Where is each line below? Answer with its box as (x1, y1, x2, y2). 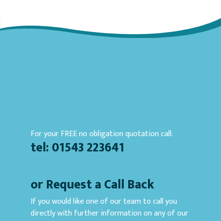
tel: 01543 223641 (31, 137, 124, 158)
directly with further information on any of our (31, 206, 188, 220)
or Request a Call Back (31, 174, 154, 195)
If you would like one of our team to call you (31, 194, 177, 208)
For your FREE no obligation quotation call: (31, 127, 173, 141)
